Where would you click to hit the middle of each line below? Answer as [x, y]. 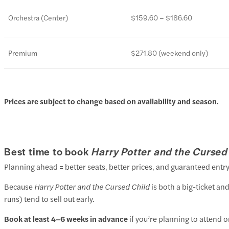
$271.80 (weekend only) [169, 53]
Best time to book [48, 151]
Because [18, 186]
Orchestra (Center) [38, 18]
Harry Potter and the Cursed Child [91, 186]
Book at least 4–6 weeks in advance [66, 218]
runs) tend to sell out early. [49, 198]
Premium [23, 53]
